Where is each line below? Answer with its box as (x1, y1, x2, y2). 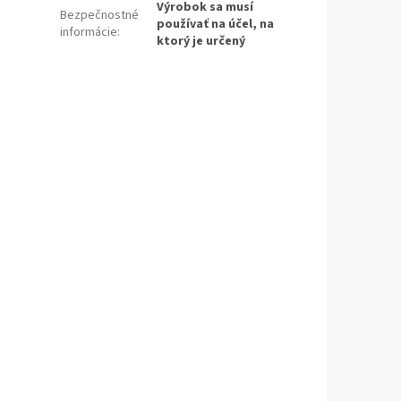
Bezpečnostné (60, 6, 140, 25)
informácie (60, 23, 118, 42)
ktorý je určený (157, 32, 246, 51)
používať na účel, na (157, 15, 275, 34)
